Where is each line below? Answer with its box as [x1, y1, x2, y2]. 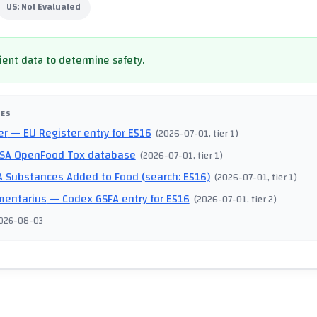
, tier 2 [247, 190, 274, 209]
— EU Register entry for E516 [7, 122, 151, 144]
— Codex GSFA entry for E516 [46, 188, 190, 210]
